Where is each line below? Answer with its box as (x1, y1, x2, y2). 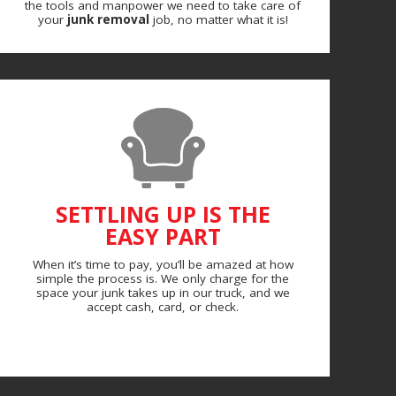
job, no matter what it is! (148, 11, 288, 27)
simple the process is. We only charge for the (36, 270, 289, 286)
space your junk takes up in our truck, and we (35, 284, 290, 301)
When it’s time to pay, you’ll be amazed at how (32, 255, 293, 272)
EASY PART (104, 220, 221, 251)
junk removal (66, 11, 149, 27)
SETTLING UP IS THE (55, 198, 270, 229)
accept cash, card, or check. (87, 298, 239, 315)
